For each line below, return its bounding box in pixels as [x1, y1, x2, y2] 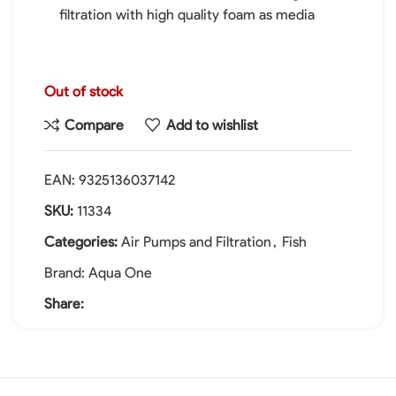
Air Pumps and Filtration [121, 233, 271, 250]
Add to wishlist [165, 116, 258, 133]
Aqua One [88, 264, 152, 281]
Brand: [44, 264, 88, 281]
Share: [44, 295, 84, 312]
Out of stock [44, 83, 123, 100]
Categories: [44, 233, 118, 250]
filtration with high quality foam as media [59, 6, 315, 23]
